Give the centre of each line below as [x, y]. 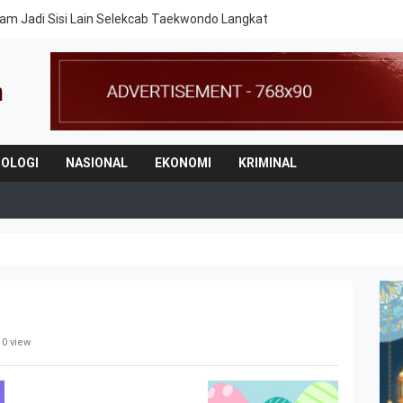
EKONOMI [183, 162]
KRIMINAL [268, 162]
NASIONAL [97, 162]
